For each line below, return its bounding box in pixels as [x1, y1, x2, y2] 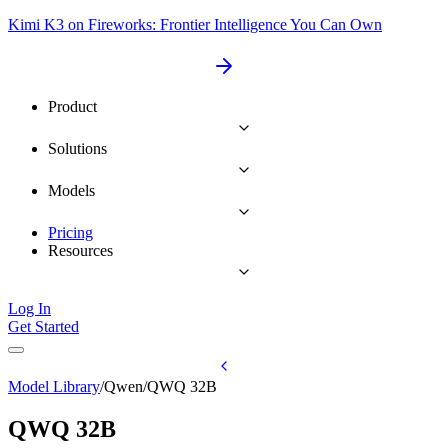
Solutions [48, 140, 107, 157]
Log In [8, 300, 51, 317]
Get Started [8, 318, 79, 335]
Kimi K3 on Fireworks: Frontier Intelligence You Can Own [8, 16, 382, 33]
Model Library [8, 378, 100, 395]
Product [48, 98, 97, 115]
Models [48, 182, 95, 199]
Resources [48, 242, 113, 259]
